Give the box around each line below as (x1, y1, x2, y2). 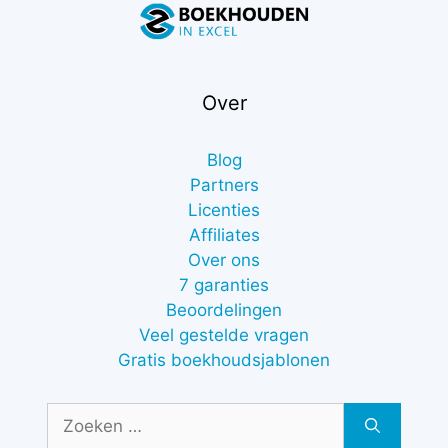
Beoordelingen (166, 299, 282, 320)
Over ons (188, 249, 260, 270)
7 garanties (179, 274, 269, 295)
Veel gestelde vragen (139, 324, 309, 345)
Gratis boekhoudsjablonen (118, 349, 330, 370)
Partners (189, 174, 259, 195)
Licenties (188, 199, 260, 220)
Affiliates (188, 224, 260, 245)
